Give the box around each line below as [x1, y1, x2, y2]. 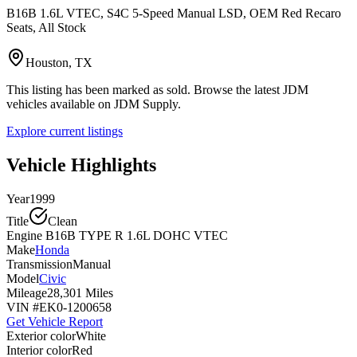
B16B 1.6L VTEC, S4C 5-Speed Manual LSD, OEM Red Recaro [6, 6, 341, 20]
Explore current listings [6, 124, 123, 138]
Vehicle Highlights [6, 154, 156, 175]
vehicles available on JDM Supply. [6, 96, 181, 111]
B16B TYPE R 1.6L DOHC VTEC [42, 228, 228, 242]
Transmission [6, 257, 73, 271]
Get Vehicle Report [6, 314, 103, 328]
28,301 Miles [47, 285, 113, 300]
